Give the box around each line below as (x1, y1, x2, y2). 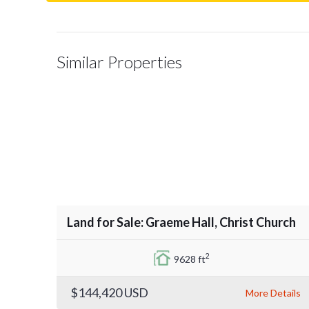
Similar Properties (57, 51, 182, 72)
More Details (246, 286, 301, 299)
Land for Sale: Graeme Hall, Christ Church (67, 214, 296, 230)
